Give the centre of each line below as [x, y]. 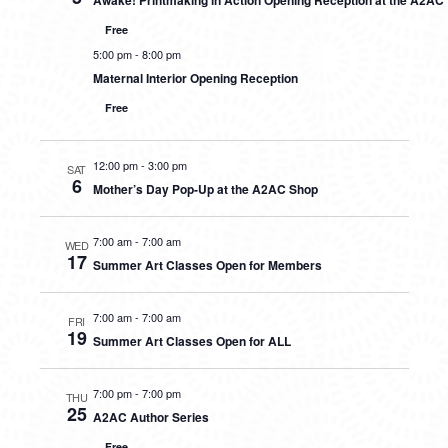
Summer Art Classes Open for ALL [191, 341]
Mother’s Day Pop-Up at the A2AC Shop [205, 189]
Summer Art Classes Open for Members [207, 265]
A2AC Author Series [150, 417]
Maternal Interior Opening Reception [195, 78]
